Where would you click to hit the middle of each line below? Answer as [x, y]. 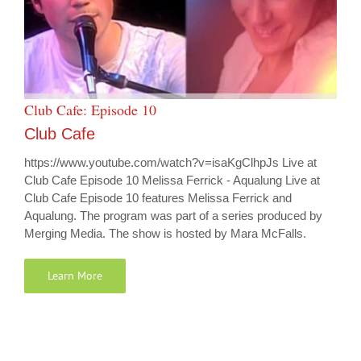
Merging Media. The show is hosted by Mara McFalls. [165, 234]
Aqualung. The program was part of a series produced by [173, 216]
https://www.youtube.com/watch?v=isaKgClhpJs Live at [170, 163]
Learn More [75, 276]
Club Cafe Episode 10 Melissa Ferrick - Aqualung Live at [172, 180]
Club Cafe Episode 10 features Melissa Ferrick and [158, 198]
